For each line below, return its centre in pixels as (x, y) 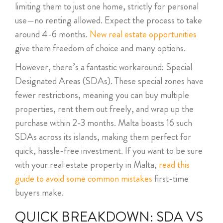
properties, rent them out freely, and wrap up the (104, 109)
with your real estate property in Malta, (87, 165)
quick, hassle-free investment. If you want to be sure (109, 151)
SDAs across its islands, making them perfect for (103, 137)
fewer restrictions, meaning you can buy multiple (102, 95)
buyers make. (39, 192)
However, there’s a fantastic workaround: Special (104, 67)
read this (174, 165)
